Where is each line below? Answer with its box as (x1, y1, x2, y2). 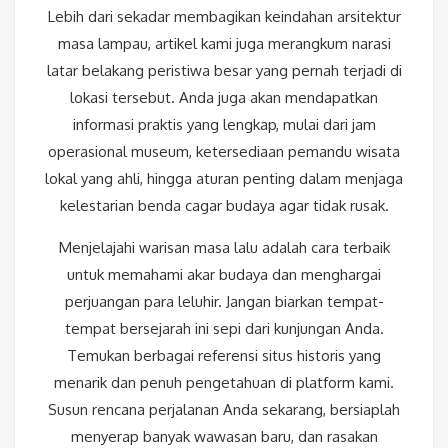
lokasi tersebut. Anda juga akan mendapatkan (70, 88, 378, 108)
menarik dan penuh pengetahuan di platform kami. (54, 373, 394, 393)
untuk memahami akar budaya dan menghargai (67, 265, 381, 285)
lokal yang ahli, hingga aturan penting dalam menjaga (45, 169, 403, 189)
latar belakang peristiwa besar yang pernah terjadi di (46, 61, 402, 81)
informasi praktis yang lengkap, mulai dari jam (72, 115, 376, 135)
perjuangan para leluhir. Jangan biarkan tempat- (64, 292, 384, 312)
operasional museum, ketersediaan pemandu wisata (48, 142, 400, 162)
